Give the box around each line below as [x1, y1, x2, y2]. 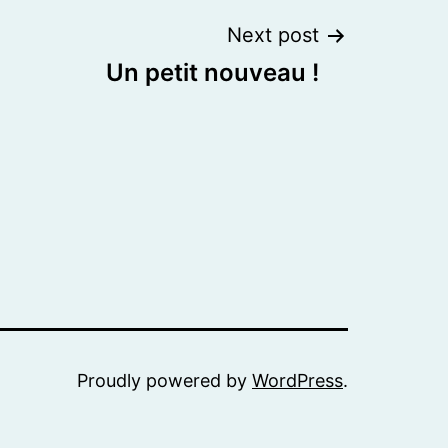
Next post [227, 23, 319, 48]
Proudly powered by [77, 370, 252, 392]
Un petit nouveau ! [106, 58, 319, 88]
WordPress [252, 370, 343, 392]
